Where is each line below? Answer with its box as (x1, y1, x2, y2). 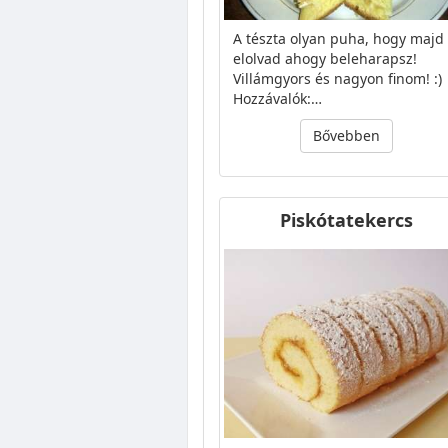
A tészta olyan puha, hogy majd (233, 28, 444, 48)
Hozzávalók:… (233, 88, 322, 108)
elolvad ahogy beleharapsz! (233, 48, 417, 68)
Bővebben (312, 125, 380, 145)
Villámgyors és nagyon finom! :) (233, 68, 442, 88)
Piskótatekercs (279, 207, 413, 232)
